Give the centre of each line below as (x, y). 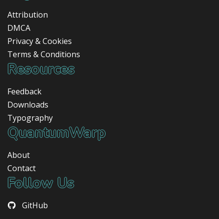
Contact (22, 168)
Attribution (28, 14)
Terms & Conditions (44, 54)
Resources (41, 69)
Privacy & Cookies (40, 41)
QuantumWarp (56, 132)
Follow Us (41, 183)
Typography (30, 118)
